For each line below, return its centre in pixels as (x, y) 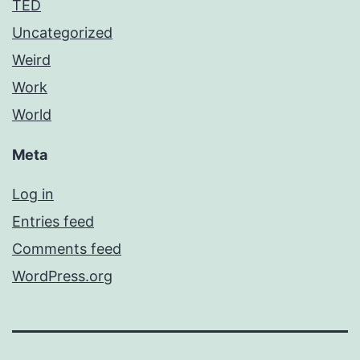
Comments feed (67, 249)
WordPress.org (62, 276)
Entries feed (53, 222)
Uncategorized (62, 33)
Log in (33, 194)
